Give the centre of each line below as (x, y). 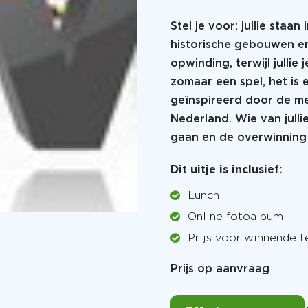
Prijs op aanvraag (220, 269)
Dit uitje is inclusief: (226, 170)
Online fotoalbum (235, 217)
